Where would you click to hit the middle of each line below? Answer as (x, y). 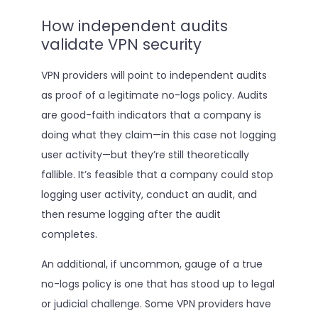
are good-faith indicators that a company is (151, 115)
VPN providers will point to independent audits (154, 75)
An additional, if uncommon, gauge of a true (152, 264)
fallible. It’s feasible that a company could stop (157, 175)
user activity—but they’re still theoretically (145, 155)
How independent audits (134, 26)
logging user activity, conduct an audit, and (149, 194)
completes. (69, 234)
